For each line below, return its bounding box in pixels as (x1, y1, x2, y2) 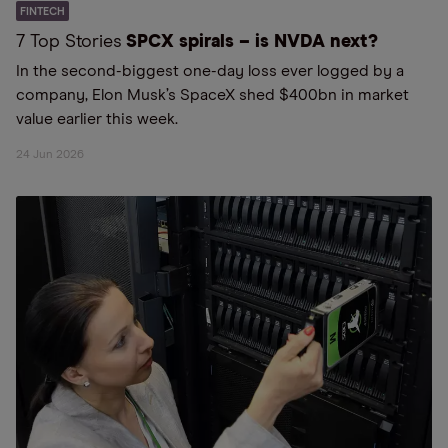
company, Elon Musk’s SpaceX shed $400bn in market (16, 87, 409, 103)
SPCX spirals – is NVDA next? (126, 33, 378, 51)
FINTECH (20, 6, 65, 17)
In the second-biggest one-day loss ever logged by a (16, 63, 404, 79)
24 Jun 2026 (16, 149, 84, 161)
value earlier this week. (16, 111, 178, 127)
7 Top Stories (16, 33, 122, 51)
